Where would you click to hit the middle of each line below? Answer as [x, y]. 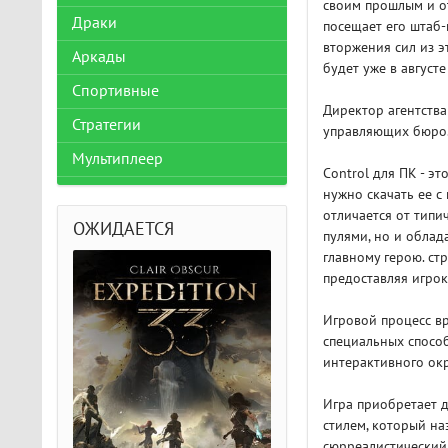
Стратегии [106, 125]
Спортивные [115, 91]
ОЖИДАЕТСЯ [123, 229]
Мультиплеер [117, 159]
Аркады [99, 57]
